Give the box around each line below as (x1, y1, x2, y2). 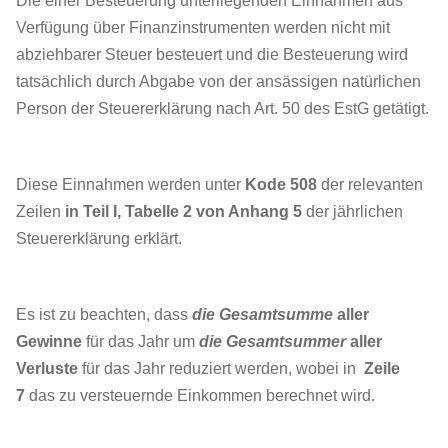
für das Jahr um (82, 333, 199, 350)
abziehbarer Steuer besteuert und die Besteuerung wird (16, 46, 408, 63)
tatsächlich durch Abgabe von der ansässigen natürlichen (16, 73, 421, 90)
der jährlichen (302, 203, 403, 220)
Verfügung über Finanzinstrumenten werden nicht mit (16, 19, 390, 36)
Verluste (16, 360, 78, 377)
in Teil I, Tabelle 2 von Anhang (65, 203, 293, 220)
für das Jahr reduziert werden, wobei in (78, 360, 360, 377)
